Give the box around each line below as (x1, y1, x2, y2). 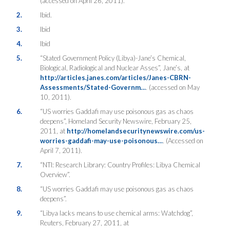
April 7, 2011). (40, 146, 82, 155)
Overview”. (40, 170, 70, 179)
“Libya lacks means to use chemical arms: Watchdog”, (40, 208, 193, 217)
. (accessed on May (145, 83, 200, 91)
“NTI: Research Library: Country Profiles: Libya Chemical (40, 160, 200, 169)
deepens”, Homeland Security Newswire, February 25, (40, 117, 191, 125)
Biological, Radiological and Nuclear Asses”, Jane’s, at (40, 63, 189, 72)
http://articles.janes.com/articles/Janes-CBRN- (40, 73, 191, 82)
